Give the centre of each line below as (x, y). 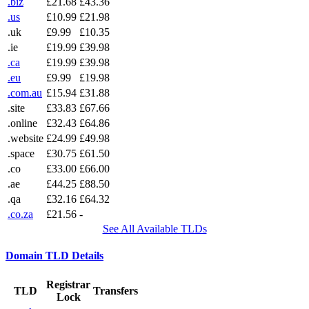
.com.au (25, 92)
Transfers (116, 291)
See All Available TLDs (154, 228)
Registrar (68, 285)
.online (22, 123)
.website (26, 138)
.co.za (20, 214)
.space (21, 153)
